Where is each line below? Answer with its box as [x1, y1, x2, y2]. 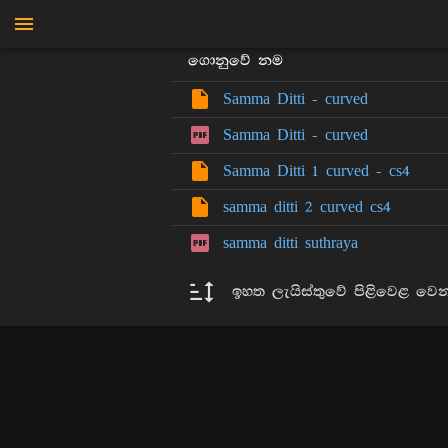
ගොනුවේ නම [188, 52, 283, 70]
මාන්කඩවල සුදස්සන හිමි [248, 14, 420, 32]
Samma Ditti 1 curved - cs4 [223, 162, 411, 180]
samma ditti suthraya [223, 234, 359, 252]
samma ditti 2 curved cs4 [223, 198, 392, 216]
